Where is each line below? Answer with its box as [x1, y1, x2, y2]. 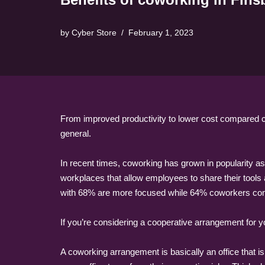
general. [60, 128, 91, 138]
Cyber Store [72, 28, 117, 37]
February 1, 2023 [128, 28, 193, 37]
